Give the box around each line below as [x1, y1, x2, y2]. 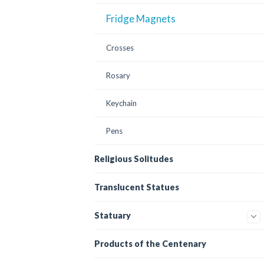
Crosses [106, 43, 134, 52]
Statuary [94, 210, 131, 220]
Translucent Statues [94, 182, 179, 192]
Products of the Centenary [94, 239, 206, 249]
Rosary [106, 71, 130, 80]
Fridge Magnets [106, 12, 176, 25]
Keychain [106, 98, 137, 108]
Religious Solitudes [94, 154, 173, 164]
